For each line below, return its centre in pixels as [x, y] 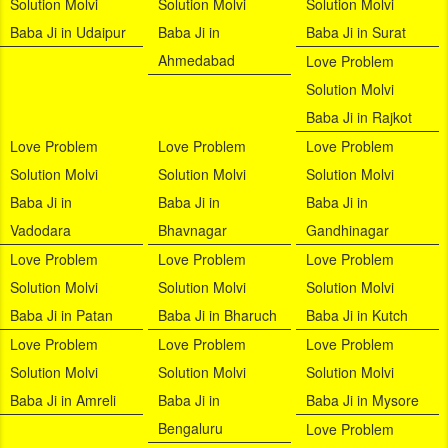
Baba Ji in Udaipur [68, 32]
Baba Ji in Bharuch [217, 315]
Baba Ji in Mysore [362, 400]
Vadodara [40, 230]
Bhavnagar [192, 230]
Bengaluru [190, 428]
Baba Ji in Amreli [63, 400]
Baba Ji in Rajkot [358, 117]
